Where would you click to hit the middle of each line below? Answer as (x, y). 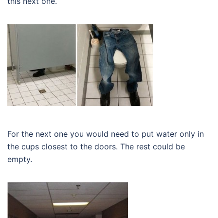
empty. (20, 159)
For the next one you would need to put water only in (106, 134)
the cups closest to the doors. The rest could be (96, 146)
